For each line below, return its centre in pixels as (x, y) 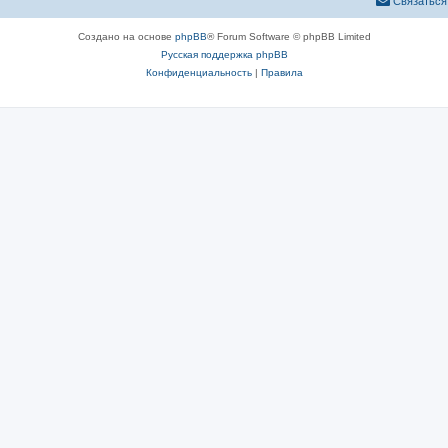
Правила (281, 72)
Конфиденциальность (198, 72)
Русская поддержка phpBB (224, 54)
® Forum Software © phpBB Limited (288, 36)
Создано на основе (126, 36)
